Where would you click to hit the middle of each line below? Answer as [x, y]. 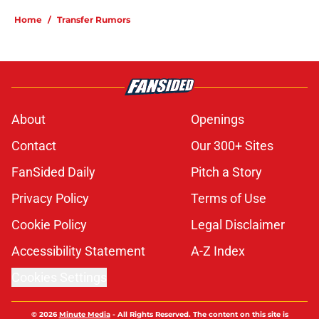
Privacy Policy [50, 199]
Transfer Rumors [94, 20]
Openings [218, 120]
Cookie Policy [49, 225]
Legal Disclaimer [238, 225]
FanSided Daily [53, 172]
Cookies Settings [59, 278]
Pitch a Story [226, 172]
